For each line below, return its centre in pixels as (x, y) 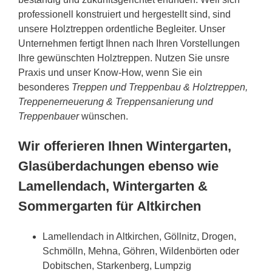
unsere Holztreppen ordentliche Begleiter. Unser (122, 29)
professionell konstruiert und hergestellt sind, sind (124, 14)
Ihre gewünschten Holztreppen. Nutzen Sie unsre (124, 58)
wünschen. (104, 116)
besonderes (45, 87)
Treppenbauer (49, 116)
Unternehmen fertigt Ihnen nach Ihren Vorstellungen (129, 43)
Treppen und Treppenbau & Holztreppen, (160, 87)
